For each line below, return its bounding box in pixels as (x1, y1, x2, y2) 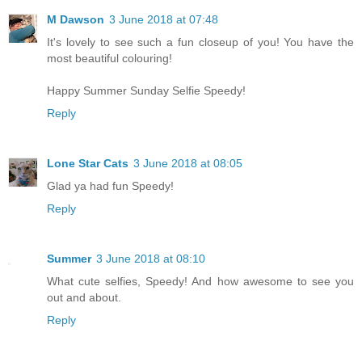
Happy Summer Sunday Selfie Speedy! (47, 83, 246, 97)
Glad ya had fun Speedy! (47, 179, 174, 192)
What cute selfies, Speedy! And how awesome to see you (47, 274, 354, 288)
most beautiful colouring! (47, 51, 172, 65)
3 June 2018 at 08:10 (96, 251, 205, 265)
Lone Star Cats (47, 156, 128, 170)
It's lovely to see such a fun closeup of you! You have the (47, 35, 354, 48)
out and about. (47, 290, 121, 304)
